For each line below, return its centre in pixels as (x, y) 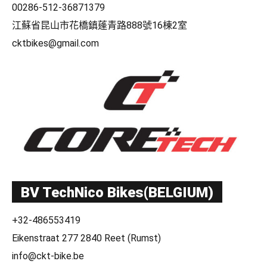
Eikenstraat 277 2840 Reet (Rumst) (86, 238)
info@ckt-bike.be (48, 256)
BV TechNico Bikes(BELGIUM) (117, 192)
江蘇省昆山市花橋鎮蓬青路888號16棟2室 (100, 25)
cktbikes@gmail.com (55, 43)
